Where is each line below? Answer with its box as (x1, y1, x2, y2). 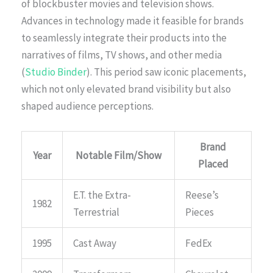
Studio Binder (25, 65, 87, 79)
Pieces (185, 205, 214, 219)
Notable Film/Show (76, 149, 161, 163)
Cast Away (73, 236, 116, 250)
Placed (197, 157, 229, 171)
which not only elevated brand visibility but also (21, 82, 231, 96)
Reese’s (185, 188, 219, 202)
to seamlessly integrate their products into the (21, 30, 227, 44)
